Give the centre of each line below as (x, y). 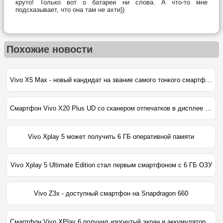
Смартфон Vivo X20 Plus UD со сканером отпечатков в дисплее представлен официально (208, 109)
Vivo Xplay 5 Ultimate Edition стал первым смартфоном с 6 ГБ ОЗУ (111, 165)
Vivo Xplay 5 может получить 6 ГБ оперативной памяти (111, 137)
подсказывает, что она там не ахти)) (70, 9)
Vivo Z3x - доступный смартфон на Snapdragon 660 (111, 194)
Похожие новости (50, 50)
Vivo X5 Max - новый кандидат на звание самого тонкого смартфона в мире (209, 80)
